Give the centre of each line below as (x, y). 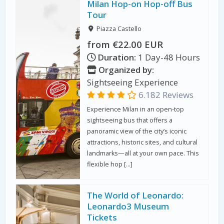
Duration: (117, 57)
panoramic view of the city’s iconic (137, 131)
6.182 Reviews (165, 94)
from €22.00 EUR (125, 44)
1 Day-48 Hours (168, 57)
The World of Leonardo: (135, 195)
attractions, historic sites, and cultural (142, 142)
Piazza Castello (119, 29)
